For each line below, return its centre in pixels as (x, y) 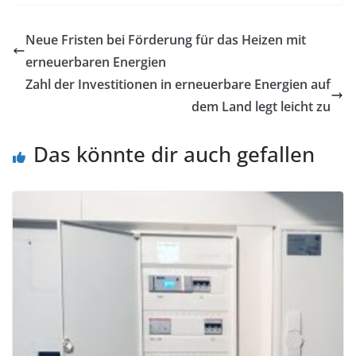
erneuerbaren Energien (96, 62)
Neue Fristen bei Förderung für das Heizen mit (166, 40)
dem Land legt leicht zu (261, 107)
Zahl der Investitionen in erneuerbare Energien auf (178, 85)
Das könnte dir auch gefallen (174, 155)
